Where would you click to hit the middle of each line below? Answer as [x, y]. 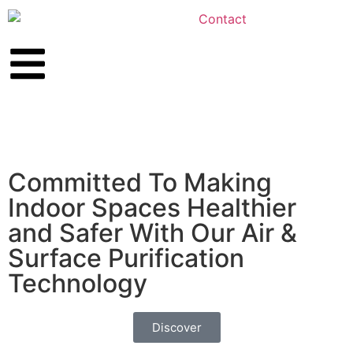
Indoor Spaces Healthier [152, 207]
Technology [78, 283]
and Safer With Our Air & [152, 232]
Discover [176, 327]
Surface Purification [126, 258]
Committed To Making [140, 182]
